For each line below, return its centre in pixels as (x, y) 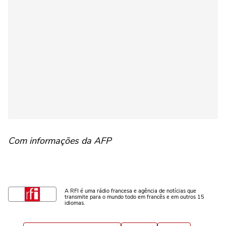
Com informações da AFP (60, 141)
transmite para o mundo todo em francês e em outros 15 (134, 197)
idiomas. (75, 203)
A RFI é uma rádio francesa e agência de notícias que (130, 191)
